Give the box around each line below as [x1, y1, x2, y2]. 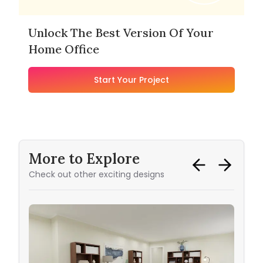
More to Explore [29, 150, 140, 168]
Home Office [28, 42, 99, 57]
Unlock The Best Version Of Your [28, 25, 214, 41]
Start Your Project [94, 74, 169, 86]
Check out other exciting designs [29, 168, 164, 181]
